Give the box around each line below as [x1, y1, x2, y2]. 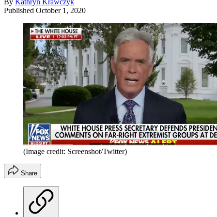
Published [4, 6, 36, 15]
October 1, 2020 [36, 6, 86, 15]
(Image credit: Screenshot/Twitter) [23, 147, 127, 155]
